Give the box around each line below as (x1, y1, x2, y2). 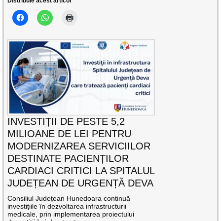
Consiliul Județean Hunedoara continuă (7, 194, 131, 202)
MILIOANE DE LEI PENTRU (7, 128, 132, 139)
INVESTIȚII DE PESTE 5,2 (7, 115, 125, 127)
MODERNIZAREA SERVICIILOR (7, 140, 151, 151)
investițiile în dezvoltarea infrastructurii (7, 202, 127, 210)
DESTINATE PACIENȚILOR (7, 152, 129, 164)
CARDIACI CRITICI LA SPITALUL (7, 165, 155, 176)
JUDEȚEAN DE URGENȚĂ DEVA (7, 177, 154, 188)
